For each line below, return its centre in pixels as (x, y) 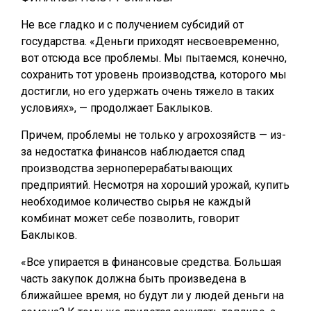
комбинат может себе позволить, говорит (130, 218)
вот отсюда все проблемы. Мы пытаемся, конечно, (154, 58)
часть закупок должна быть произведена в (134, 279)
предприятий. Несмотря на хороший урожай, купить (155, 185)
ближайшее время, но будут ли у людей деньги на (152, 295)
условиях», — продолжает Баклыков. (117, 108)
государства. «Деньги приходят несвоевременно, (150, 41)
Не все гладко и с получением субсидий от (132, 25)
